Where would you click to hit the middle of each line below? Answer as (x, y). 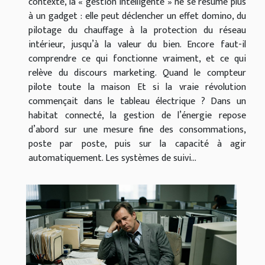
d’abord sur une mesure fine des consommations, (137, 130)
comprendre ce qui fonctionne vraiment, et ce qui (137, 59)
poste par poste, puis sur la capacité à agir (137, 144)
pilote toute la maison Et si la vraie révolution (137, 87)
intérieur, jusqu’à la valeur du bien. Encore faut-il (137, 44)
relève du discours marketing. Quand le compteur (137, 73)
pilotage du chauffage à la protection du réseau (137, 30)
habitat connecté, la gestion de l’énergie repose (137, 115)
